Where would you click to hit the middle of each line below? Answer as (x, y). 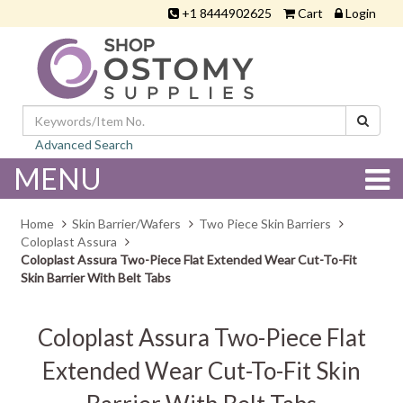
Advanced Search (84, 144)
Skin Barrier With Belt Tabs (96, 278)
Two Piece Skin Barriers (265, 224)
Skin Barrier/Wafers (126, 224)
